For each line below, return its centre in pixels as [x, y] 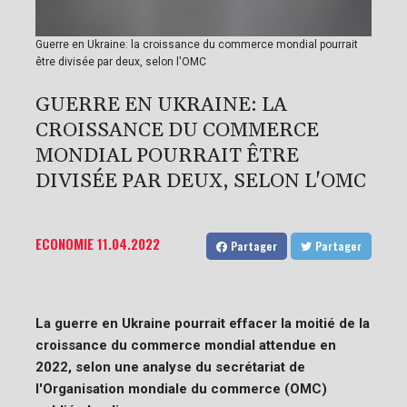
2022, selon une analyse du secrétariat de [170, 367]
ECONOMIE [65, 243]
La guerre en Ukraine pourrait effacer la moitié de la [203, 323]
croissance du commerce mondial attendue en [186, 345]
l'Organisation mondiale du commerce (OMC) [181, 388]
